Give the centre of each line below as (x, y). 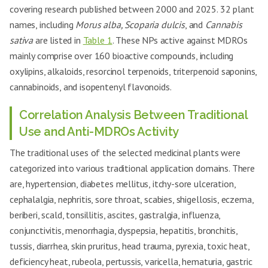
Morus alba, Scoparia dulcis (130, 25)
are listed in (58, 40)
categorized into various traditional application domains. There (132, 168)
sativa (22, 40)
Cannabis (224, 25)
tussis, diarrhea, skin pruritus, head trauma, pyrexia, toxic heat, (130, 246)
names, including (43, 25)
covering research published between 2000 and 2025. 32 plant (132, 9)
